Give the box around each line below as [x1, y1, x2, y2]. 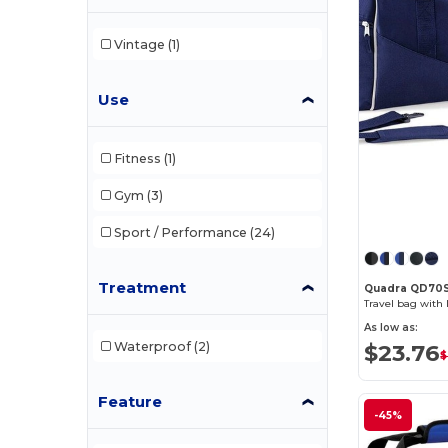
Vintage [113, 36, 165, 52]
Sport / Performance [113, 224, 247, 240]
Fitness [113, 150, 161, 166]
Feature [98, 392, 163, 411]
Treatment [98, 278, 187, 297]
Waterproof [113, 338, 191, 354]
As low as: [364, 320, 419, 334]
